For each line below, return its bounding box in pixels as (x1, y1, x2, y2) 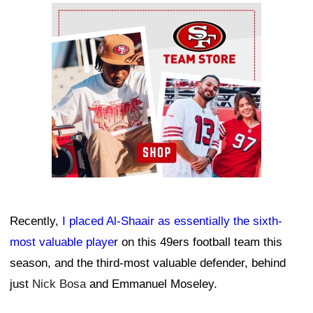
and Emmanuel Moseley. (86, 277, 217, 291)
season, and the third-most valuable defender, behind (10, 256, 286, 270)
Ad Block (52, 6, 99, 20)
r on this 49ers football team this (114, 235, 282, 249)
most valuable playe (10, 235, 114, 249)
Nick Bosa (32, 277, 86, 291)
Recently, (10, 214, 62, 228)
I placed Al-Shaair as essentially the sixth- (62, 214, 282, 228)
